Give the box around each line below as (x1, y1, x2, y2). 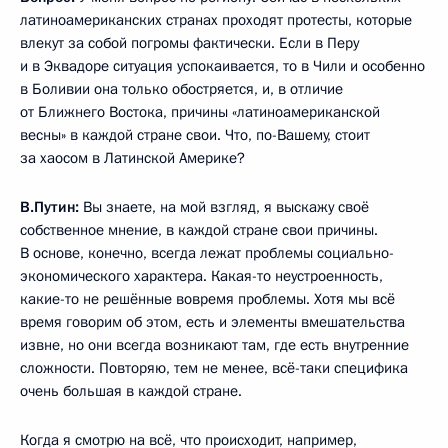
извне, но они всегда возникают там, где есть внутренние (20, 334, 409, 355)
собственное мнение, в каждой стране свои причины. (20, 219, 378, 240)
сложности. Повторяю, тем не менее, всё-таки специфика (20, 357, 408, 378)
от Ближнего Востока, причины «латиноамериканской (20, 101, 380, 122)
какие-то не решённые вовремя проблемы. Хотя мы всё (20, 288, 395, 309)
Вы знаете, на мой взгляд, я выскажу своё (79, 196, 369, 217)
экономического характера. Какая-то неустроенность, (20, 265, 383, 286)
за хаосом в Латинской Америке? (20, 147, 245, 168)
